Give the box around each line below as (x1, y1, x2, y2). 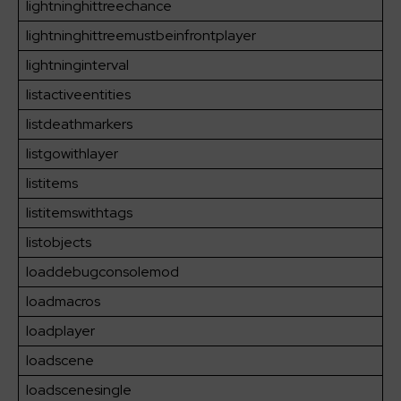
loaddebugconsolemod (26, 262, 179, 282)
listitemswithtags (26, 203, 132, 223)
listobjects (26, 233, 91, 252)
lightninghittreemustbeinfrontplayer (26, 26, 256, 46)
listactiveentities (26, 85, 131, 105)
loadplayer (26, 321, 95, 341)
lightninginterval (26, 55, 129, 75)
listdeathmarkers (26, 115, 132, 134)
